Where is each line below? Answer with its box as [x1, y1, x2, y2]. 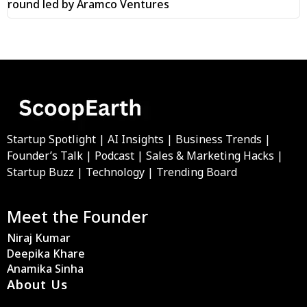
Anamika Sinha [7, 261, 84, 277]
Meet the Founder [7, 205, 148, 228]
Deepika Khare [7, 246, 85, 262]
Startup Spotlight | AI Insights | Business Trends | [7, 132, 271, 147]
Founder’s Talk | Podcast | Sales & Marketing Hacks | [7, 148, 283, 164]
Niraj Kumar [7, 230, 71, 246]
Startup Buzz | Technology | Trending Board [7, 164, 237, 180]
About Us [7, 276, 68, 293]
